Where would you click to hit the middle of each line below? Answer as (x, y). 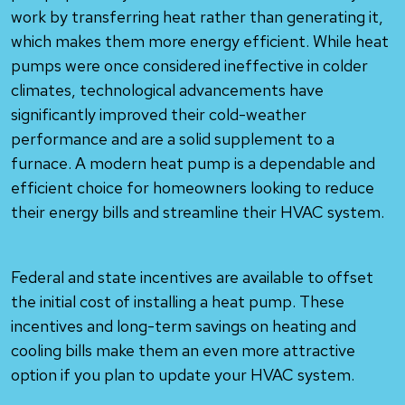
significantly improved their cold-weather (159, 114)
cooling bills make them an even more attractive (183, 350)
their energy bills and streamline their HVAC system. (198, 212)
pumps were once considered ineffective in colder (189, 66)
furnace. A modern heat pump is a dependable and (193, 163)
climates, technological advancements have (167, 90)
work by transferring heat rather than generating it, (197, 17)
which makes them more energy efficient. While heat (200, 41)
